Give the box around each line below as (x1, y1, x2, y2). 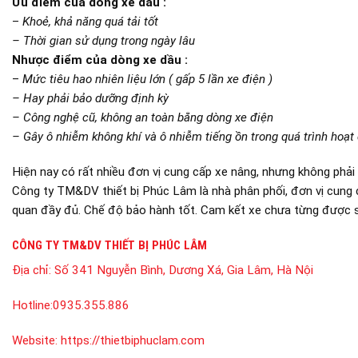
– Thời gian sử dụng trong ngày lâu (12, 34, 195, 49)
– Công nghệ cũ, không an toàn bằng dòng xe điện (12, 110, 273, 125)
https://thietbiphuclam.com (61, 332, 205, 348)
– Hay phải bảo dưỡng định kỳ (12, 91, 169, 106)
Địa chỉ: (12, 263, 54, 278)
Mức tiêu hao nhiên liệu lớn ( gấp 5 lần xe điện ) (22, 72, 272, 87)
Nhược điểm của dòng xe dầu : (12, 53, 188, 68)
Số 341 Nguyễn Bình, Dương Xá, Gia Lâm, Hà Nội (54, 263, 313, 278)
